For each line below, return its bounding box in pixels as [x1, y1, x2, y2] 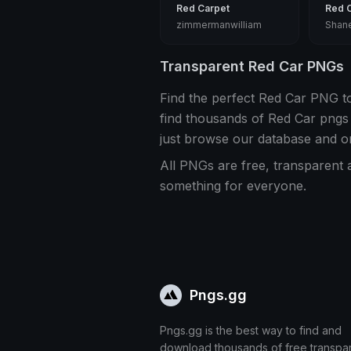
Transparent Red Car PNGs [160, 58, 344, 74]
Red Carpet [176, 2, 230, 14]
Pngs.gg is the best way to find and [160, 324, 342, 338]
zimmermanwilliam [176, 19, 262, 31]
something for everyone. [160, 178, 306, 194]
